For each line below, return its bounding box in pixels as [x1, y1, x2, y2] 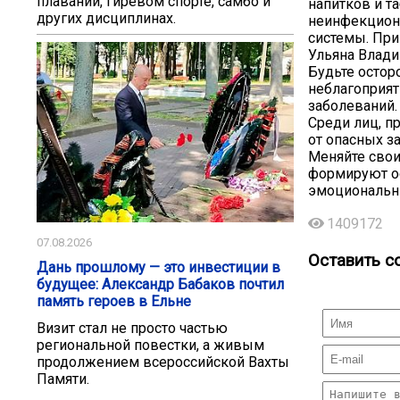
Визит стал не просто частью [37, 320, 228, 337]
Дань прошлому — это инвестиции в [37, 259, 280, 277]
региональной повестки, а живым [37, 337, 264, 354]
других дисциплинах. [37, 9, 176, 27]
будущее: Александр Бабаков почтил [37, 276, 284, 294]
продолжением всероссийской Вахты [37, 354, 289, 371]
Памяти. [37, 371, 89, 388]
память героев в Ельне [37, 293, 191, 311]
